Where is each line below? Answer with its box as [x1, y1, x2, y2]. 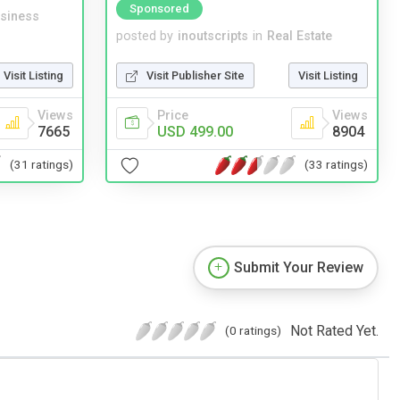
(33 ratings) [304, 157, 368, 172]
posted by [116, 28, 173, 44]
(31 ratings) [10, 157, 73, 172]
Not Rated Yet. [290, 321, 379, 339]
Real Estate [267, 28, 332, 44]
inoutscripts [178, 28, 248, 44]
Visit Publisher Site [146, 68, 245, 82]
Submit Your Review [234, 258, 363, 276]
